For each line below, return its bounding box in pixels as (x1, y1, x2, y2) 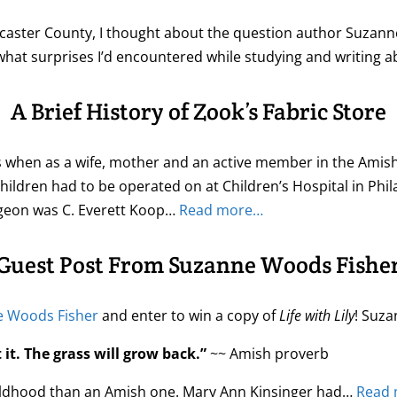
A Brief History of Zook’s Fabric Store (11, 97, 386, 127)
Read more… (179, 200, 263, 221)
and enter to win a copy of (98, 306, 279, 326)
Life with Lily (279, 306, 354, 326)
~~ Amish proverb (206, 344, 329, 364)
